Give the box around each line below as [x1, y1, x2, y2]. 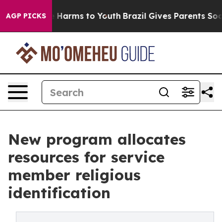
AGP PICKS [6, 11, 46, 20]
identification [8, 183, 111, 202]
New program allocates [8, 130, 186, 149]
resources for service [8, 148, 165, 166]
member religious [8, 166, 141, 184]
